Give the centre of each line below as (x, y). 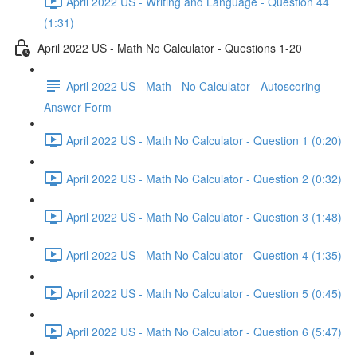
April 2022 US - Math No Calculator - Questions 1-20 (170, 47)
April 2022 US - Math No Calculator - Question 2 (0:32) (204, 178)
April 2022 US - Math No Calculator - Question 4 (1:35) (204, 255)
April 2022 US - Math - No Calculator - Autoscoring (193, 86)
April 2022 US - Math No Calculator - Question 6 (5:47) (204, 331)
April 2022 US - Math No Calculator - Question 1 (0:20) (204, 140)
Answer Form (78, 107)
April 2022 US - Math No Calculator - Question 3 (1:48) (204, 216)
